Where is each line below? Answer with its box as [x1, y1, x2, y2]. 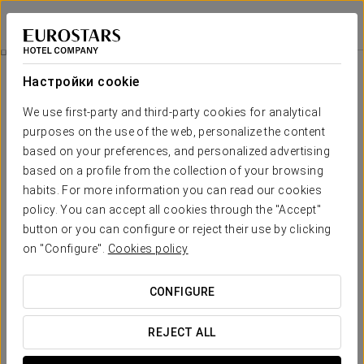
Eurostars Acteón [8, 11, 107, 27]
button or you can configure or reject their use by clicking [23, 223, 331, 236]
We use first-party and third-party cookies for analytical [23, 106, 321, 119]
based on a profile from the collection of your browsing [23, 164, 324, 177]
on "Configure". [23, 242, 108, 255]
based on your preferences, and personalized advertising [23, 145, 331, 158]
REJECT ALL [148, 326, 216, 339]
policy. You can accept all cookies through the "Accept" [23, 203, 322, 216]
